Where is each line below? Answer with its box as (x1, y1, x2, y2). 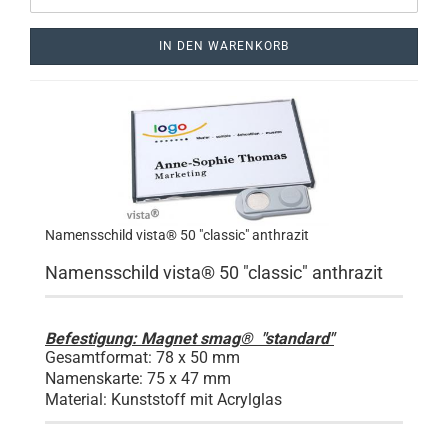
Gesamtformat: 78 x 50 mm (45, 348, 240, 367)
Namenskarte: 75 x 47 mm (45, 369, 231, 388)
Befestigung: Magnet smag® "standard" (45, 329, 334, 348)
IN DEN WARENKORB (159, 39, 289, 53)
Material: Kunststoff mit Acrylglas (45, 390, 282, 409)
